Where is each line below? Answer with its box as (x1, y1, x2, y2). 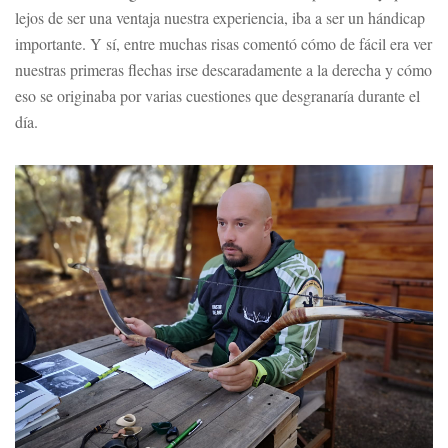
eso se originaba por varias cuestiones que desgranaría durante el (15, 85, 420, 106)
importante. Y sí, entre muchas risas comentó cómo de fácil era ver (15, 33, 432, 54)
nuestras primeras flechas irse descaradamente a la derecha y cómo (15, 59, 432, 80)
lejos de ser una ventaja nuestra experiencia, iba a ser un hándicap (15, 7, 425, 28)
